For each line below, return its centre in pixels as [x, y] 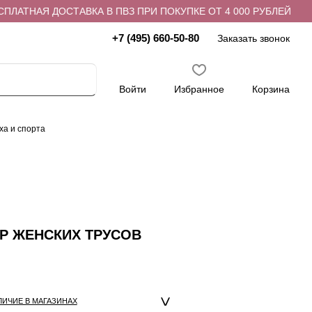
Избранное [199, 89]
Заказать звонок [253, 38]
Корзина [271, 89]
